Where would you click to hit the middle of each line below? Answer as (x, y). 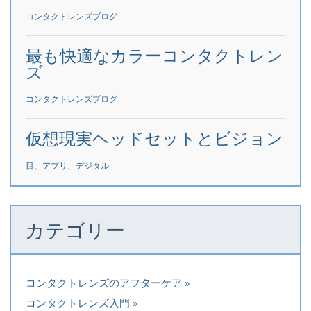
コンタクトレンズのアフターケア (104, 282)
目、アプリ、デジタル (67, 166)
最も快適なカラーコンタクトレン (154, 55)
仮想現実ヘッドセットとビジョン (154, 138)
